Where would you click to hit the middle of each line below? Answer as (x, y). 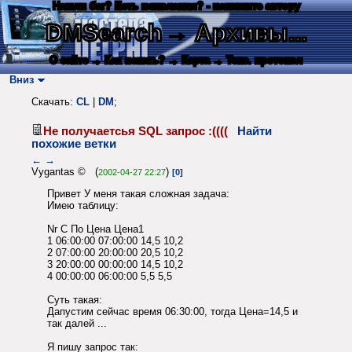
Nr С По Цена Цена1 (95, 229)
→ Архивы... (236, 33)
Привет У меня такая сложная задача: (138, 194)
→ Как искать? (128, 60)
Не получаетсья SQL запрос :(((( (140, 131)
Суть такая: (75, 300)
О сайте (69, 60)
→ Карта (189, 60)
